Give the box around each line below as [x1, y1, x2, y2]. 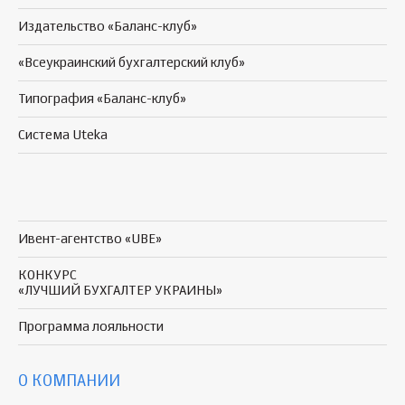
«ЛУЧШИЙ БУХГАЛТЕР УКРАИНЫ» [18, 283, 222, 297]
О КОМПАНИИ [18, 372, 120, 390]
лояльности [92, 319, 164, 334]
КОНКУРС [18, 268, 77, 282]
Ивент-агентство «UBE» [18, 231, 162, 246]
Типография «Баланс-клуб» [18, 91, 186, 106]
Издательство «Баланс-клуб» [18, 19, 197, 33]
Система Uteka [18, 127, 108, 142]
